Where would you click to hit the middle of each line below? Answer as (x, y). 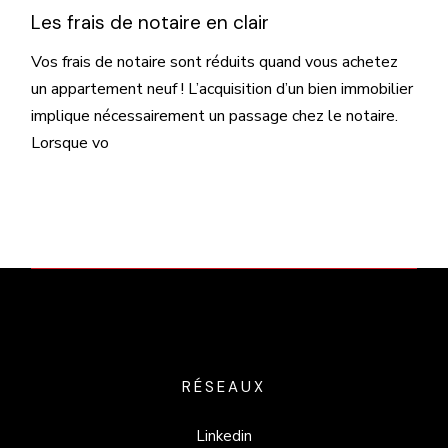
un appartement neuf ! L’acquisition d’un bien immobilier (222, 89)
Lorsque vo (70, 143)
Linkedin (223, 436)
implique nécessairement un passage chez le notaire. (217, 116)
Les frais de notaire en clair (150, 22)
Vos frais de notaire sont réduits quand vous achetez (215, 62)
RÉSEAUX (223, 387)
